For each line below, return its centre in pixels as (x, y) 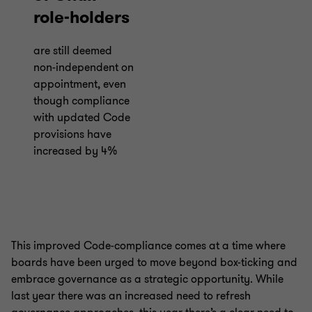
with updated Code (82, 117)
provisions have (72, 134)
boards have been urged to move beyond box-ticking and (154, 262)
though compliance (81, 101)
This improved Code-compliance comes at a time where (148, 245)
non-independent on (84, 67)
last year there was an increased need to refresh (131, 296)
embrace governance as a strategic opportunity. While (147, 279)
